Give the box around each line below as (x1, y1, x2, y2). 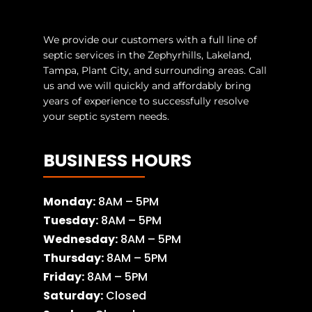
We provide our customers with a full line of (43, 33, 258, 46)
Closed (103, 288, 147, 304)
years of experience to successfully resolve (43, 95, 249, 107)
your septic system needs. (43, 110, 170, 123)
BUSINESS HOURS (43, 148, 192, 173)
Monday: (43, 194, 96, 210)
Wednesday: (43, 231, 118, 247)
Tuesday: (43, 212, 99, 228)
